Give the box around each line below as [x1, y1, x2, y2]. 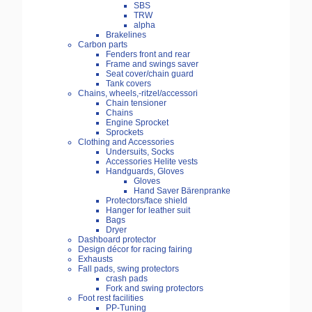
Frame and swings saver [106, 59, 198, 70]
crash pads [106, 274, 148, 284]
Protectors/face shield [106, 196, 187, 206]
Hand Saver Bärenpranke [134, 186, 231, 196]
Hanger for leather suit [106, 205, 190, 216]
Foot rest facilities [78, 293, 143, 304]
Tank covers [106, 79, 151, 89]
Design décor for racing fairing [78, 244, 192, 255]
